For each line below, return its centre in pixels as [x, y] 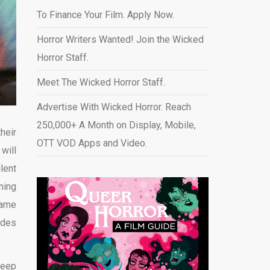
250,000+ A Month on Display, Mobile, [116, 125]
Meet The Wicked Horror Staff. [101, 82]
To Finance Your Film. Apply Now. [105, 15]
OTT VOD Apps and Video [91, 143]
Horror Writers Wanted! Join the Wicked [120, 39]
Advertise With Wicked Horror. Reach [114, 107]
